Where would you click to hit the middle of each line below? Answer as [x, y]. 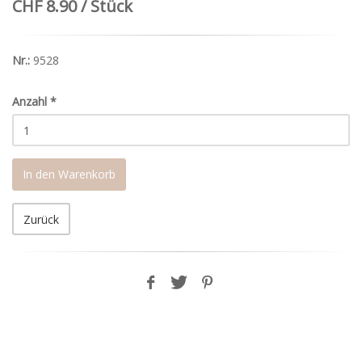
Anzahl [29, 102]
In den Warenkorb [69, 175]
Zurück [41, 220]
